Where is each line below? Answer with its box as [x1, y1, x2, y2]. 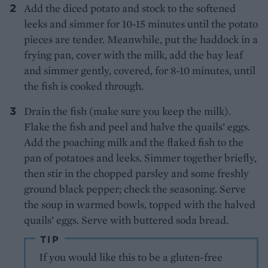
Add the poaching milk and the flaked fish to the [24, 135, 243, 150]
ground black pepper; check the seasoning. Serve [24, 182, 246, 196]
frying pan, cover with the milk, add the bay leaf [24, 48, 243, 62]
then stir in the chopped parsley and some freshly [24, 166, 249, 181]
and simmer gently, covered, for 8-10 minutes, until [24, 63, 255, 78]
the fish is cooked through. [24, 79, 144, 93]
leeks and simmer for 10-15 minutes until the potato [24, 17, 258, 31]
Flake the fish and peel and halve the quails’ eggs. [24, 120, 250, 134]
